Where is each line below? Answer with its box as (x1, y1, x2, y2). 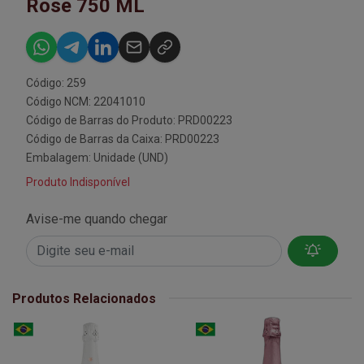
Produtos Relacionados (12, 290, 156, 306)
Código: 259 (26, 76, 86, 89)
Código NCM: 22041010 (26, 94, 145, 108)
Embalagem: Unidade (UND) (26, 150, 168, 164)
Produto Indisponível (26, 175, 130, 188)
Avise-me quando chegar (26, 210, 167, 227)
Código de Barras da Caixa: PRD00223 (26, 132, 219, 145)
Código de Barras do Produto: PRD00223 (26, 113, 232, 127)
